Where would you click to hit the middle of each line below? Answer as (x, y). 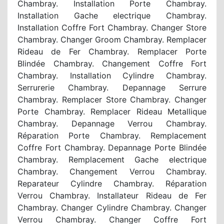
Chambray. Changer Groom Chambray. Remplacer (112, 40)
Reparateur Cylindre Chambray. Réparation (112, 184)
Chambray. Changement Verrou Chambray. (112, 172)
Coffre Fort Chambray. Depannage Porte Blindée (112, 148)
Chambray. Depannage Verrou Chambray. (112, 124)
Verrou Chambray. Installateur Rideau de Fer (112, 196)
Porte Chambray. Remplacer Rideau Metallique (112, 112)
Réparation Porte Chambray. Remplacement (112, 136)
